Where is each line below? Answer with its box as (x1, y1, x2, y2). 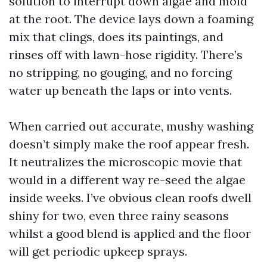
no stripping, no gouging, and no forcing (9, 65, 232, 80)
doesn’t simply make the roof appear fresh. (9, 136, 249, 151)
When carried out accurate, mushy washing (9, 119, 253, 133)
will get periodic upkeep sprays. (9, 244, 187, 259)
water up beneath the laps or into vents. (9, 83, 232, 98)
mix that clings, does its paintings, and (9, 29, 223, 44)
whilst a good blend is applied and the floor (9, 226, 251, 241)
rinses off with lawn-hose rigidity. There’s (9, 47, 243, 62)
